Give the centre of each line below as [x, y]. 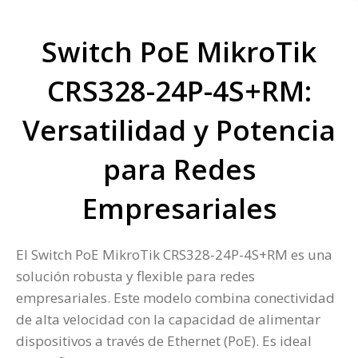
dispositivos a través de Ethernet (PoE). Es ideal [164, 341]
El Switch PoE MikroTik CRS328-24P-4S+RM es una [174, 255]
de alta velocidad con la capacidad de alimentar [168, 320]
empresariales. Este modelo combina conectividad [175, 298]
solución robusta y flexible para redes [135, 276]
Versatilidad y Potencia [179, 130]
